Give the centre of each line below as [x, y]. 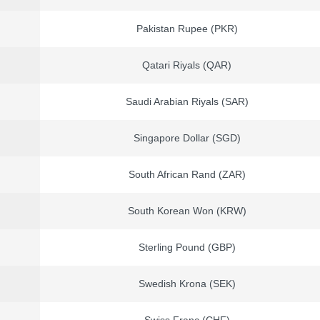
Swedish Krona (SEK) [187, 284]
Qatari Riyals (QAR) [187, 65]
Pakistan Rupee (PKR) [187, 29]
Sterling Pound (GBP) [187, 247]
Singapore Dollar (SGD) [187, 138]
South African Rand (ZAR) [187, 175]
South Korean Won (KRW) [187, 211]
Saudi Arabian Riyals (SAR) [187, 102]
